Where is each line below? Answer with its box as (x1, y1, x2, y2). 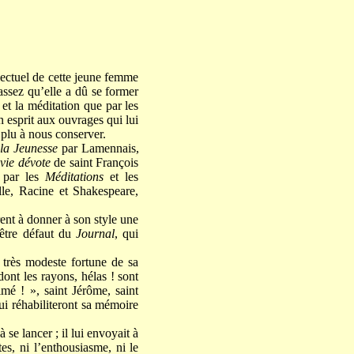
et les (104, 170, 139, 184)
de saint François (54, 156, 139, 170)
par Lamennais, (57, 141, 139, 156)
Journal (76, 227, 115, 241)
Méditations (45, 170, 104, 184)
